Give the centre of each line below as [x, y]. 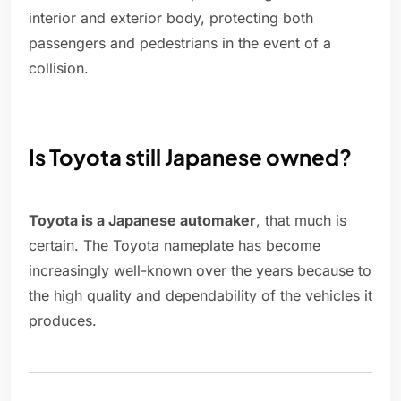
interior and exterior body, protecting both [171, 18]
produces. [63, 321]
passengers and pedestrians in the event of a [180, 43]
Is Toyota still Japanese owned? [190, 157]
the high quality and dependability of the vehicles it [200, 296]
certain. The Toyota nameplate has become [175, 246]
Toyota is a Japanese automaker [142, 221]
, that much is [301, 221]
